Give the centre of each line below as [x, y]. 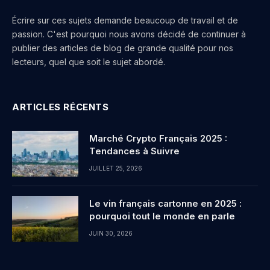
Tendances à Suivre [134, 151]
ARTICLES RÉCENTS [61, 107]
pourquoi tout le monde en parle [162, 216]
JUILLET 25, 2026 [116, 168]
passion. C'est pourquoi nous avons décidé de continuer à [129, 34]
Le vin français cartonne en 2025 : [165, 204]
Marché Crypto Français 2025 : [158, 139]
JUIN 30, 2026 [111, 234]
